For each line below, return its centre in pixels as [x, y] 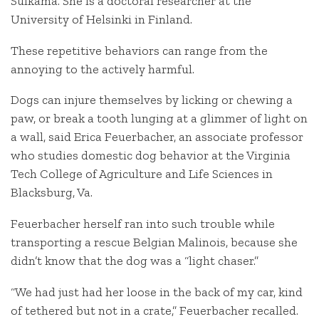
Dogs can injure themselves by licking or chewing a [152, 100]
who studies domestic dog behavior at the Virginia [151, 156]
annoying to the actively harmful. [103, 69]
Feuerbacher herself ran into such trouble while [143, 224]
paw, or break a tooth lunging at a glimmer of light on [159, 119]
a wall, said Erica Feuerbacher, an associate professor [157, 137]
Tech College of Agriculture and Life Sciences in [142, 174]
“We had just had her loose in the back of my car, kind [157, 292]
